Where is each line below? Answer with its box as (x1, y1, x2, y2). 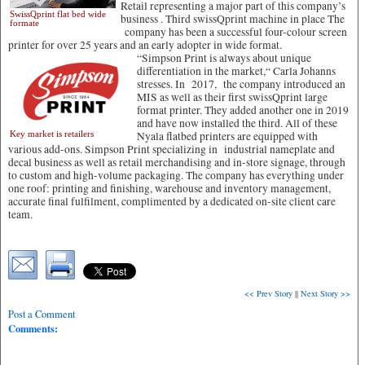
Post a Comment (8, 307, 75, 321)
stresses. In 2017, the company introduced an (137, 77, 345, 91)
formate (10, 18, 39, 28)
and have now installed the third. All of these (137, 116, 337, 130)
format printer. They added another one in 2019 (137, 103, 349, 117)
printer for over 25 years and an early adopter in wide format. (8, 37, 282, 52)
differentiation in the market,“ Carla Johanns (137, 64, 336, 78)
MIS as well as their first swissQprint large (137, 90, 328, 104)
